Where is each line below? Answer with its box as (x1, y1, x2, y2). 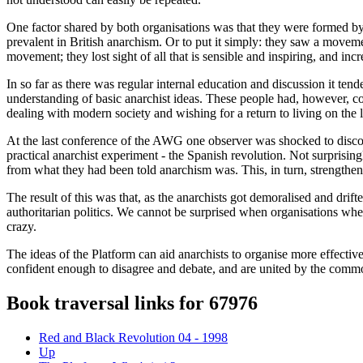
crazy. (6, 220, 36, 234)
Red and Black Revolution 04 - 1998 (39, 331, 228, 345)
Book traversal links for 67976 (6, 293, 258, 314)
